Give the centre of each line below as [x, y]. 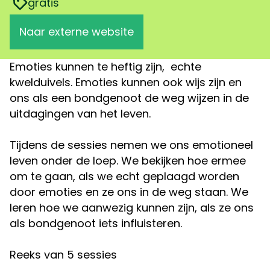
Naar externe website [77, 32]
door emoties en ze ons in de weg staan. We [129, 192]
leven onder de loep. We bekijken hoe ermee [128, 161]
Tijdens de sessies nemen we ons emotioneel [131, 145]
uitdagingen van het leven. [80, 114]
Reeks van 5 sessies [63, 255]
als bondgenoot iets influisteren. [96, 223]
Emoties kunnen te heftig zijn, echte [105, 67]
